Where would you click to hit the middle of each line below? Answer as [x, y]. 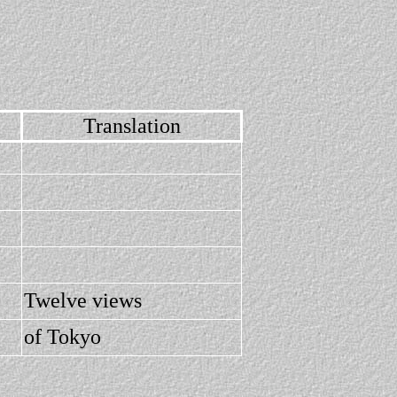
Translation [132, 126]
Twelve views [83, 300]
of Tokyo [62, 337]
